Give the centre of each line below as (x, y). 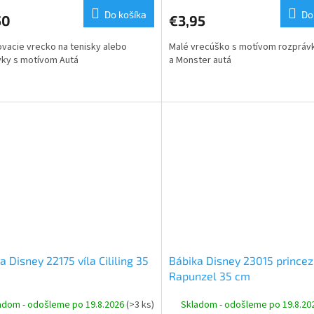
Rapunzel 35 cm (209, 276)
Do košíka (125, 14)
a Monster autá (200, 60)
